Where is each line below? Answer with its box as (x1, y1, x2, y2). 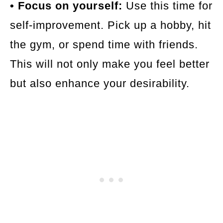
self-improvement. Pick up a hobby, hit (10, 18, 211, 31)
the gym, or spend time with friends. (10, 38, 198, 51)
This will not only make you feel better (10, 57, 210, 70)
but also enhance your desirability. (10, 77, 190, 90)
